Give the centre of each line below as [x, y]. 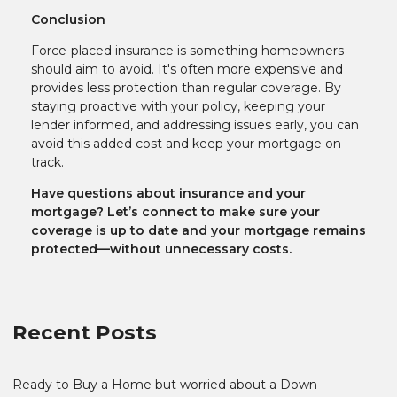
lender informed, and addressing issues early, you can [195, 125]
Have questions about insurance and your [168, 193]
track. [47, 162]
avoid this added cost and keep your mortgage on [186, 143]
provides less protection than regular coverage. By [186, 87]
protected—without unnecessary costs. [161, 249]
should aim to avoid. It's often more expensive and [187, 69]
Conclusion [68, 19]
